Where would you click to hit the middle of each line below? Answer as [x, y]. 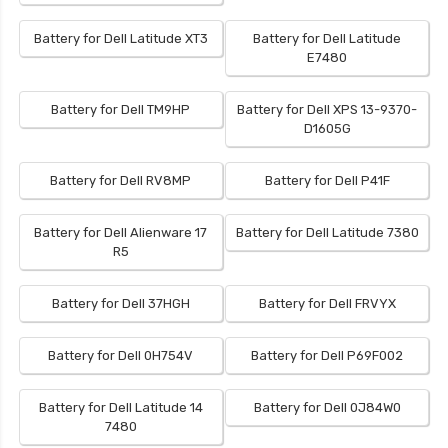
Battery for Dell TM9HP [121, 110]
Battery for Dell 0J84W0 [327, 408]
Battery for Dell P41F [327, 181]
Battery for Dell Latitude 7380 [327, 233]
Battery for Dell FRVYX [327, 304]
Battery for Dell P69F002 [327, 356]
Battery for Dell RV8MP [121, 181]
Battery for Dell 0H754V [121, 356]
